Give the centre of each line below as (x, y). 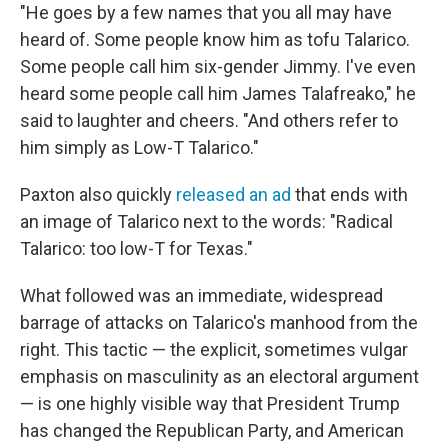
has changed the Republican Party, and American (212, 431)
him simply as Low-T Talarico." (139, 148)
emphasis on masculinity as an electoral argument (219, 377)
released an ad (233, 195)
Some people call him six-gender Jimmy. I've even (218, 67)
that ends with (349, 195)
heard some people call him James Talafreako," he (218, 94)
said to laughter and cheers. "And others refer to (209, 121)
